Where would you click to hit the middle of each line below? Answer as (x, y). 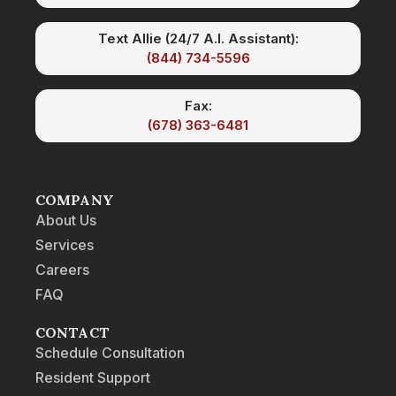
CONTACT (72, 333)
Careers (62, 270)
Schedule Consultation (110, 353)
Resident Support (93, 378)
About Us (66, 221)
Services (65, 245)
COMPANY (75, 200)
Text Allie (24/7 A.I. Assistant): (198, 39)
